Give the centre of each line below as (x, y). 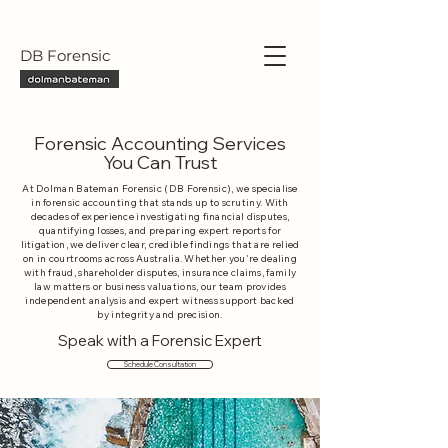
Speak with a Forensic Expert (160, 340)
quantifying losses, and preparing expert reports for (160, 230)
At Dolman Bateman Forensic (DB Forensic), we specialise (160, 188)
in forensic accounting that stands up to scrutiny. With (160, 202)
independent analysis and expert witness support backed (160, 300)
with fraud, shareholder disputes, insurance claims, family (160, 272)
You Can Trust (160, 162)
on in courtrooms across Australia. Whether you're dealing (160, 258)
